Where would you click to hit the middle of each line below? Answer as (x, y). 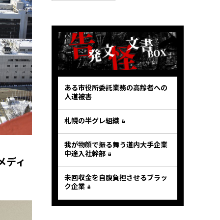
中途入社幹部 (85, 153)
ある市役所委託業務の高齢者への (116, 87)
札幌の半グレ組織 (92, 121)
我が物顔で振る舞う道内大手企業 (116, 145)
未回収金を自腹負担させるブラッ (116, 178)
